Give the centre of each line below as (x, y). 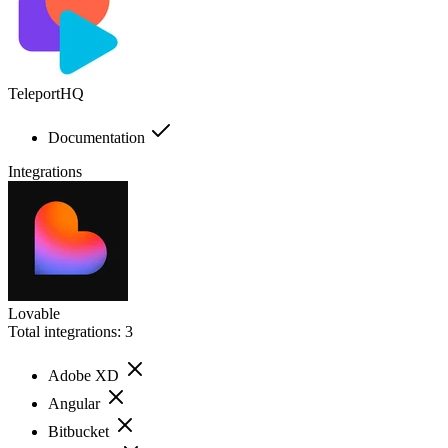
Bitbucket (80, 431)
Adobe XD (85, 375)
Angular (76, 403)
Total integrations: (66, 331)
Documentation (98, 137)
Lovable (34, 313)
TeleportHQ (46, 93)
